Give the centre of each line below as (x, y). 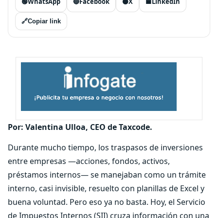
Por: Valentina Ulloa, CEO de (62, 127)
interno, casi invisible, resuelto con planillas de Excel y (106, 188)
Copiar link (44, 21)
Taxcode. (136, 127)
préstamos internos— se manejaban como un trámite (107, 175)
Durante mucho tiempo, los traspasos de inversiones (105, 147)
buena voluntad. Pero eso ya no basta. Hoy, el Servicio (107, 202)
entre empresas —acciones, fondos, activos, (89, 161)
